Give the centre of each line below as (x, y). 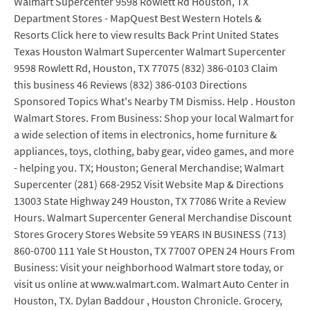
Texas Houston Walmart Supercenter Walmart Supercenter (150, 51)
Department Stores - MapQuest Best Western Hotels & (138, 18)
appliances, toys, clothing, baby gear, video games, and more (154, 151)
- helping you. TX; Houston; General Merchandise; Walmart (149, 167)
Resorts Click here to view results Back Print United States (146, 35)
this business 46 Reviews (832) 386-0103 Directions (130, 84)
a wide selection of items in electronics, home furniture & (145, 134)
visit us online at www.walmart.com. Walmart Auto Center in (152, 284)
